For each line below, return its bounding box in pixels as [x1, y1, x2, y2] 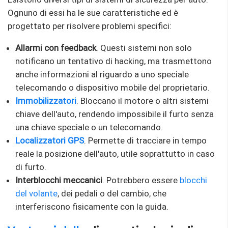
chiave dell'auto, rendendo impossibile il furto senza [15, 108, 214, 119]
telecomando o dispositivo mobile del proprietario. [15, 82, 210, 93]
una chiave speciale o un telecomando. [15, 122, 163, 132]
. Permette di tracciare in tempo [84, 135, 207, 146]
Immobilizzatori [15, 95, 76, 106]
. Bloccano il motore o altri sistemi [76, 95, 209, 106]
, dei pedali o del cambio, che [58, 188, 166, 198]
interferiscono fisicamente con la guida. [15, 201, 168, 212]
